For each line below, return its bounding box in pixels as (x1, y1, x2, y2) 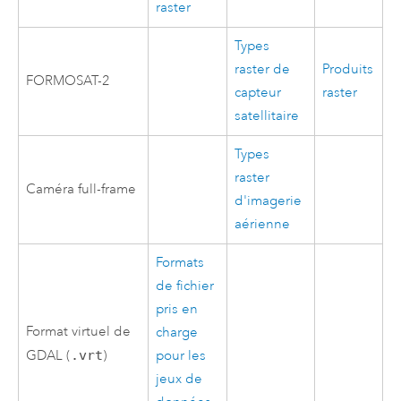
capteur (235, 83, 282, 101)
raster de (235, 60, 291, 78)
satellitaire (235, 107, 300, 124)
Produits (322, 60, 374, 78)
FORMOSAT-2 (26, 72, 111, 90)
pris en (156, 300, 199, 318)
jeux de (156, 370, 203, 388)
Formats (156, 253, 205, 271)
